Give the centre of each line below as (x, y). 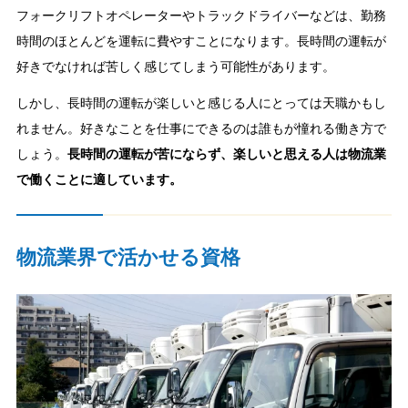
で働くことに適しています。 (99, 179)
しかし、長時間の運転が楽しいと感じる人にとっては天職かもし (201, 103)
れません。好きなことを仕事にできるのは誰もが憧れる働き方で (201, 128)
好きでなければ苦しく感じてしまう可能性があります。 (175, 67)
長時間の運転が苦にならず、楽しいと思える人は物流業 (226, 154)
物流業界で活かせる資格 (128, 257)
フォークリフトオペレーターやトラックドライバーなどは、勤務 (201, 16)
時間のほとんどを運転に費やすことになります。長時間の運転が (201, 41)
